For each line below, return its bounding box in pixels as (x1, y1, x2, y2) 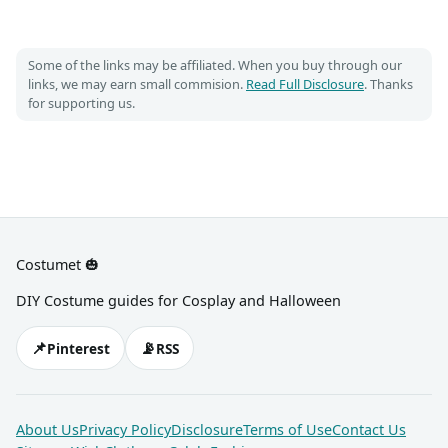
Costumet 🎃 (16, 254, 99, 274)
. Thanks (364, 74, 413, 93)
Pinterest (47, 338, 110, 358)
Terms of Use (243, 420, 332, 440)
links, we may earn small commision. (28, 74, 246, 93)
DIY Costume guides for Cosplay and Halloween (16, 291, 341, 311)
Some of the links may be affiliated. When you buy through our (28, 55, 402, 74)
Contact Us (332, 420, 406, 440)
